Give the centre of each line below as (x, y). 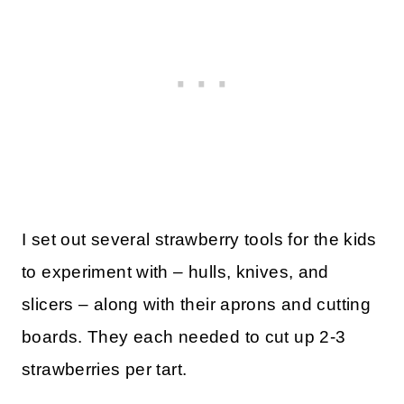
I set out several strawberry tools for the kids (199, 240)
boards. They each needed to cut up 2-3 (184, 337)
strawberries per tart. (105, 370)
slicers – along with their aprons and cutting (197, 305)
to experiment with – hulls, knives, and (175, 272)
